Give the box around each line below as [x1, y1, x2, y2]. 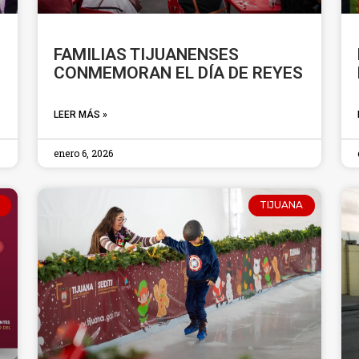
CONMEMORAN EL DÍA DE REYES [54, 63, 304, 83]
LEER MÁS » [54, 109, 108, 121]
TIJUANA [260, 199, 304, 212]
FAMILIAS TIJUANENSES [54, 45, 240, 65]
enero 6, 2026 [54, 147, 114, 160]
